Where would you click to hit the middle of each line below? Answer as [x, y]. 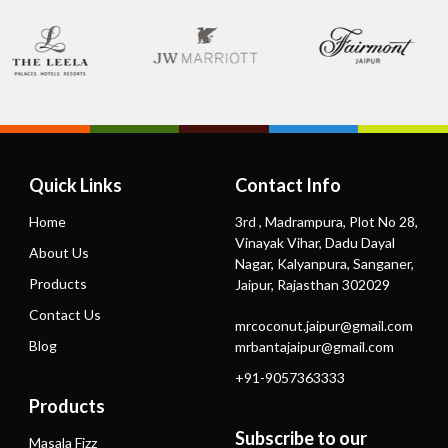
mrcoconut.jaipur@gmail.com [324, 326]
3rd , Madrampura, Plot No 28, [327, 222]
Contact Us [65, 315]
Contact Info [288, 185]
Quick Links [76, 185]
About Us [59, 253]
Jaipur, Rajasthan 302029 [313, 285]
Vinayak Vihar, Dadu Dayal [315, 243]
